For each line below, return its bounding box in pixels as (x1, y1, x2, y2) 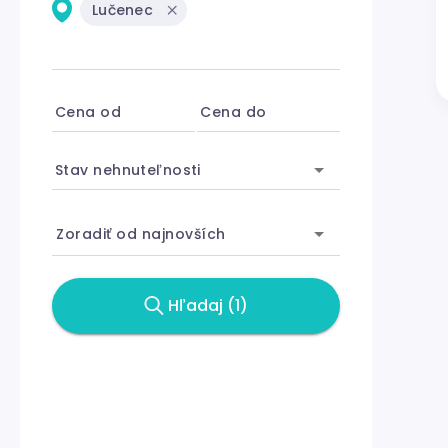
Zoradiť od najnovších (56, 223, 226, 244)
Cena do (200, 101, 267, 122)
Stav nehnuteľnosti (55, 159, 201, 180)
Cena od (55, 101, 122, 122)
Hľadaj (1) (168, 294, 248, 318)
